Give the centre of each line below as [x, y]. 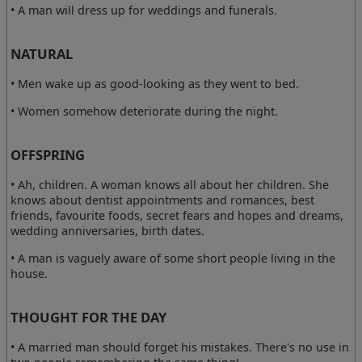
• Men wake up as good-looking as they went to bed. [155, 84]
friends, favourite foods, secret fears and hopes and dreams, [177, 216]
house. [29, 273]
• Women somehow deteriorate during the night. [145, 111]
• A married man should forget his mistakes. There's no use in [180, 347]
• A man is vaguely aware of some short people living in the [173, 258]
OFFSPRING [48, 154]
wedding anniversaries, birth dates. [108, 231]
